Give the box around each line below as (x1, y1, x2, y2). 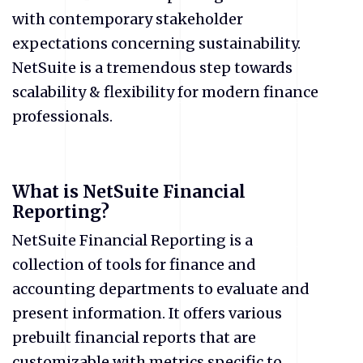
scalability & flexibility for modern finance (12, 83, 318, 101)
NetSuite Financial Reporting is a (12, 230, 253, 250)
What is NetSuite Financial (12, 181, 246, 203)
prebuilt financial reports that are (12, 327, 256, 347)
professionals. (12, 107, 113, 126)
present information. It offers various (12, 303, 282, 322)
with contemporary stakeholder (12, 10, 243, 28)
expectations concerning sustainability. (12, 34, 301, 53)
